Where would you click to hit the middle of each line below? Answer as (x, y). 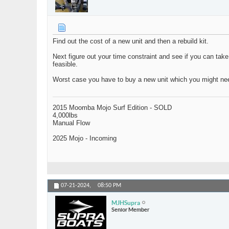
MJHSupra (126, 202)
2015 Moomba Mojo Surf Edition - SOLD (112, 108)
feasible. (65, 64)
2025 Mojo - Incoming (85, 139)
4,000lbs (65, 116)
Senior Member (130, 209)
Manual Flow (71, 123)
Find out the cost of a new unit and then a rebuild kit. (131, 41)
